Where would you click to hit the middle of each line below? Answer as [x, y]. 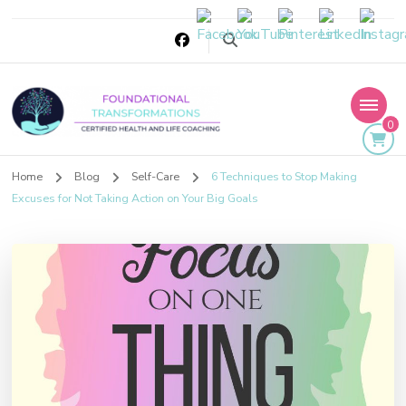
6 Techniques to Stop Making [284, 177]
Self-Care [156, 177]
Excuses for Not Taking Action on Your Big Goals [135, 198]
